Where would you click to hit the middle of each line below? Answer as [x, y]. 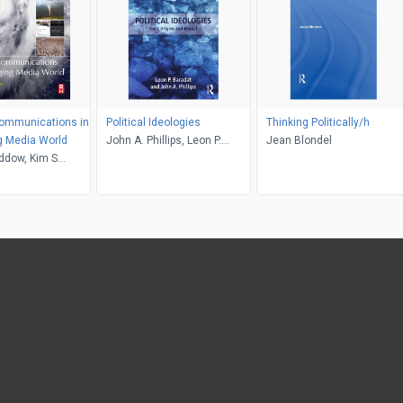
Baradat [125, 158]
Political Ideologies [153, 122]
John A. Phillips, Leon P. [163, 140]
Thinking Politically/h [318, 122]
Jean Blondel [299, 140]
